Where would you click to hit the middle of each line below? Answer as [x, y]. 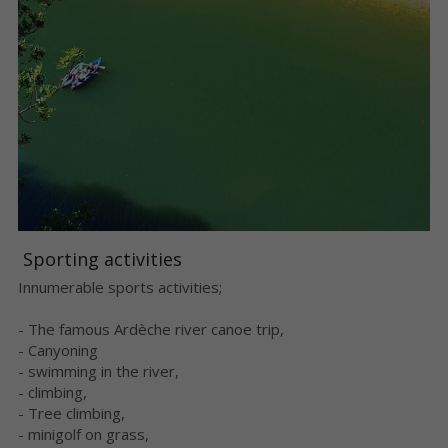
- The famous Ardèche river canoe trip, [150, 328]
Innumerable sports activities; [119, 286]
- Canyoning [57, 349]
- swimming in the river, [98, 370]
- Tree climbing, [71, 412]
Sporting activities [104, 258]
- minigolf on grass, [83, 433]
